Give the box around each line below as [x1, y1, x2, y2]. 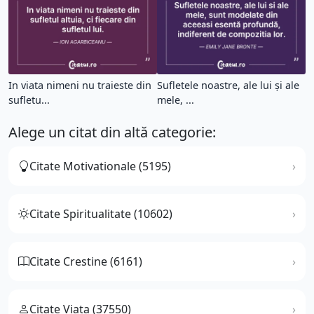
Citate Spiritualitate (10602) [29, 205, 172, 221]
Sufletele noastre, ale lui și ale [157, 78, 299, 92]
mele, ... [157, 93, 194, 107]
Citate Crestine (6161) [29, 253, 142, 269]
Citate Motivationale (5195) [29, 158, 171, 174]
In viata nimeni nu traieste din [8, 78, 151, 92]
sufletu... [8, 93, 50, 107]
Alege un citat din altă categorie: [8, 122, 216, 142]
